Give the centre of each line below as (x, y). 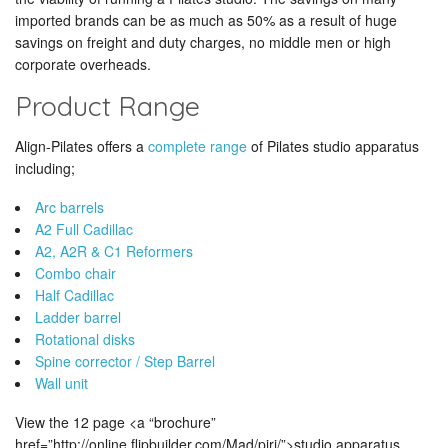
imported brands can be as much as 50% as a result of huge (206, 20)
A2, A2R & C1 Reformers (114, 251)
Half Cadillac (74, 295)
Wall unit (61, 383)
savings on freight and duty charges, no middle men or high (203, 42)
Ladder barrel (78, 317)
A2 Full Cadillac (84, 229)
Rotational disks (85, 339)
